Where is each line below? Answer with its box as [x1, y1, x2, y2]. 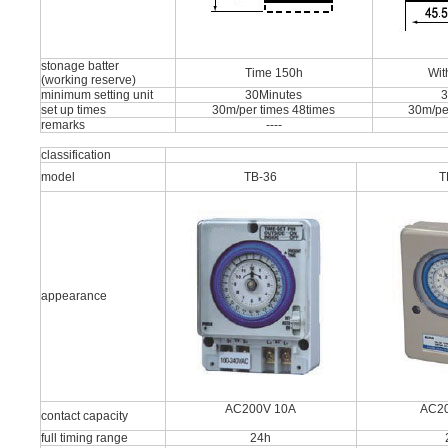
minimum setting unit [41, 88, 153, 102]
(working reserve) [41, 73, 136, 87]
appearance [41, 289, 107, 303]
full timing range [41, 431, 128, 445]
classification [41, 148, 111, 162]
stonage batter [41, 59, 119, 73]
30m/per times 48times [212, 103, 336, 117]
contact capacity [41, 409, 128, 423]
